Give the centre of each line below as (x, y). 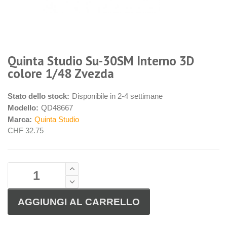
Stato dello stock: (39, 96)
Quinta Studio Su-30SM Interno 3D (101, 61)
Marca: (20, 120)
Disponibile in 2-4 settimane (117, 96)
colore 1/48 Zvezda (61, 74)
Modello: (23, 108)
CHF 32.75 (26, 131)
